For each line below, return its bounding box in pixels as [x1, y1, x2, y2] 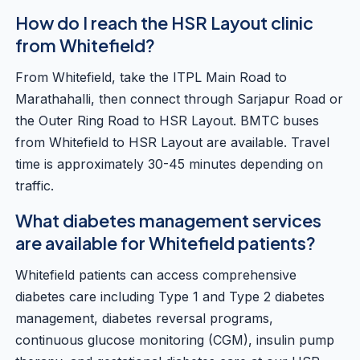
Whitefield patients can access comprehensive [15, 266, 297, 283]
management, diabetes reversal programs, [15, 309, 274, 326]
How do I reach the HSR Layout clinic [15, 11, 314, 34]
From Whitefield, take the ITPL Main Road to [15, 68, 288, 85]
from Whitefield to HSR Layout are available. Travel [15, 133, 330, 150]
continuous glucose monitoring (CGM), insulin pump [15, 331, 335, 348]
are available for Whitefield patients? [15, 231, 317, 254]
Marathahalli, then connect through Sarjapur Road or [15, 90, 344, 107]
